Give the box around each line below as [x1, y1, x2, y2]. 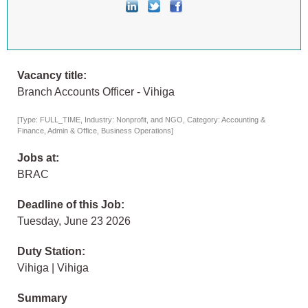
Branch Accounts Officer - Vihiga [17, 86, 175, 98]
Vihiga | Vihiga [17, 262, 89, 274]
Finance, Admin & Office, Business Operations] [17, 126, 173, 135]
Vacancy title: [17, 69, 87, 82]
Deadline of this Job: [17, 199, 124, 211]
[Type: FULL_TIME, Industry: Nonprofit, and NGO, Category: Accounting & [17, 115, 265, 124]
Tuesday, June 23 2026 [17, 215, 131, 228]
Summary [17, 292, 67, 305]
